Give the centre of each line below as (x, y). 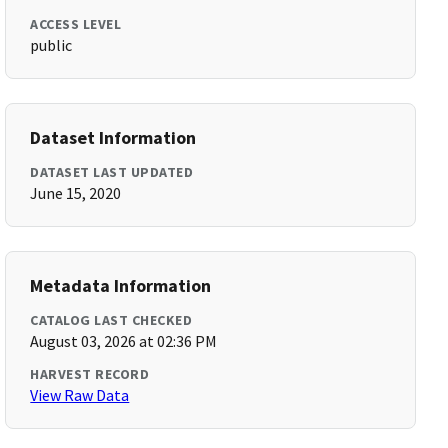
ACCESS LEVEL (76, 24)
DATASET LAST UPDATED (112, 172)
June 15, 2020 (76, 193)
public (51, 45)
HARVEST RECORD (90, 374)
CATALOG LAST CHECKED (111, 320)
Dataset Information (113, 137)
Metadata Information (121, 285)
